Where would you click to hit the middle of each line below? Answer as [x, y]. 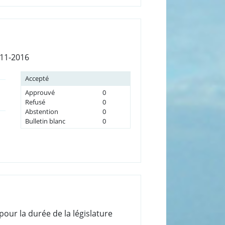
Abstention [41, 111]
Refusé [35, 102]
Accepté [37, 78]
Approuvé [40, 92]
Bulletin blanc [45, 121]
